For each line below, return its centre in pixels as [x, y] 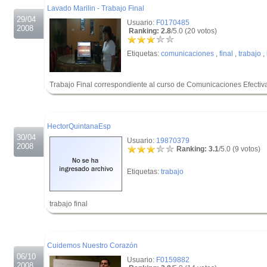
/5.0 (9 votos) [240, 149]
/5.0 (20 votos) [194, 31]
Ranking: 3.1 [197, 149]
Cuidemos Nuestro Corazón [92, 246]
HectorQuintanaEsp [79, 126]
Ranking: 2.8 [149, 31]
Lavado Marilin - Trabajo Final [96, 8]
